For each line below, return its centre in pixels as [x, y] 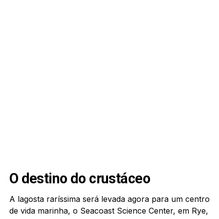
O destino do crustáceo [79, 178]
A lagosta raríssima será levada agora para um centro [109, 199]
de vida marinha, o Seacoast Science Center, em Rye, [109, 210]
